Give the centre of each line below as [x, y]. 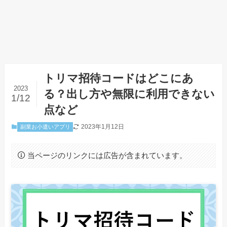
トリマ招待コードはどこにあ [118, 79]
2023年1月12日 [103, 127]
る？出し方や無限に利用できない [129, 94]
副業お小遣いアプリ [45, 127]
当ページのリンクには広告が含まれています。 [107, 155]
